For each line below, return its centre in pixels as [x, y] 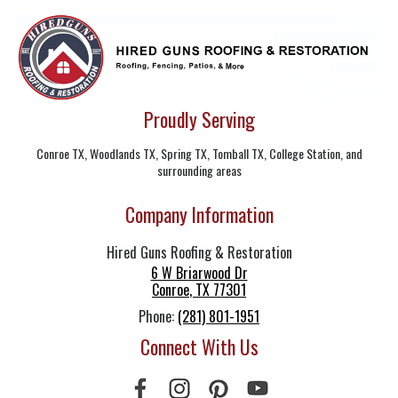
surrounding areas [199, 171]
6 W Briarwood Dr [199, 273]
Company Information [199, 215]
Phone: [158, 317]
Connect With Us [199, 347]
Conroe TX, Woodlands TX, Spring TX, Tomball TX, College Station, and [199, 154]
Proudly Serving [199, 119]
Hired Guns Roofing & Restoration [199, 253]
